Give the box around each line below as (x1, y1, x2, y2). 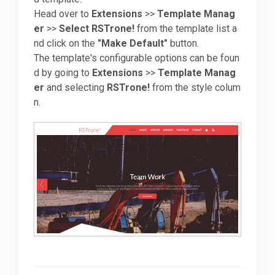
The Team (12, 152, 60, 165)
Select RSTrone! (59, 23, 135, 35)
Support (12, 66, 52, 79)
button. (168, 37, 199, 50)
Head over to (34, 8, 92, 20)
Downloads (12, 23, 64, 36)
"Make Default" (98, 37, 168, 50)
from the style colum (150, 82, 241, 94)
